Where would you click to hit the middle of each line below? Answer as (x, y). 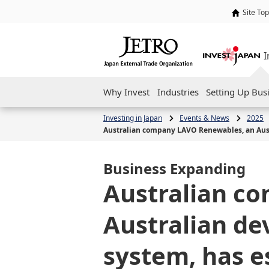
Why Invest (126, 92)
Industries (178, 92)
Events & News (204, 118)
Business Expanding (174, 168)
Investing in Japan (133, 118)
